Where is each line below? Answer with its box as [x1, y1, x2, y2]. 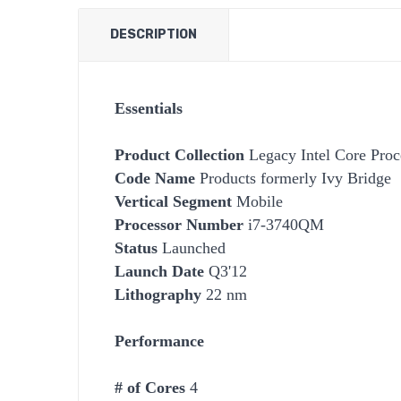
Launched [158, 238, 226, 257]
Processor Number [115, 215, 243, 234]
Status [115, 238, 158, 257]
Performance [115, 331, 204, 350]
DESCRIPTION [110, 26, 197, 42]
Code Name [115, 168, 195, 187]
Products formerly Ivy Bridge [195, 168, 391, 187]
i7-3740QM [243, 215, 324, 234]
